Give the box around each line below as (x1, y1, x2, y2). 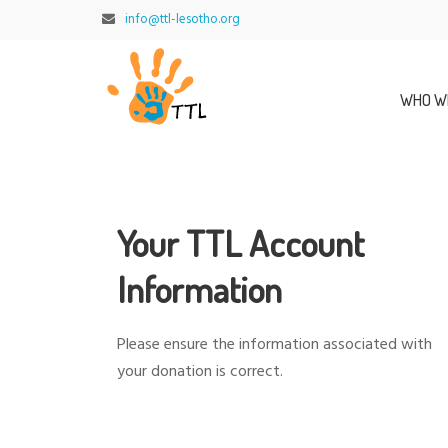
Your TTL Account (117, 220, 364, 266)
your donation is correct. (117, 359, 283, 385)
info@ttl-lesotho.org (125, 9, 240, 30)
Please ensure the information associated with (117, 332, 432, 358)
